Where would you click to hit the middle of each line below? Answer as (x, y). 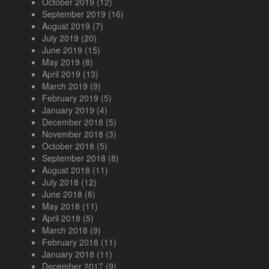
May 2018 (61, 206)
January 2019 (68, 110)
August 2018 (66, 170)
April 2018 (61, 218)
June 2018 (62, 194)
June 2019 (62, 50)
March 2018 (65, 230)
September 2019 (74, 14)
